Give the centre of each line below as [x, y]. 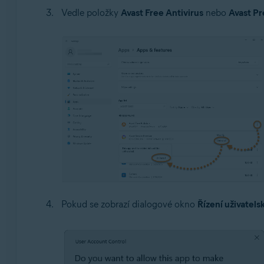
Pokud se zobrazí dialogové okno [129, 204]
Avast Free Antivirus [162, 13]
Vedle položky [91, 13]
